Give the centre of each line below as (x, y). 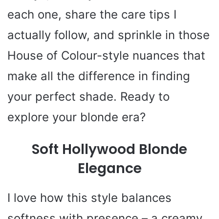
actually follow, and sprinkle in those (109, 35)
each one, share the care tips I (92, 15)
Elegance (109, 169)
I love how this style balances (89, 198)
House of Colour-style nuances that (106, 56)
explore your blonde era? (77, 117)
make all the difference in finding (99, 76)
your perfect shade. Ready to (88, 97)
